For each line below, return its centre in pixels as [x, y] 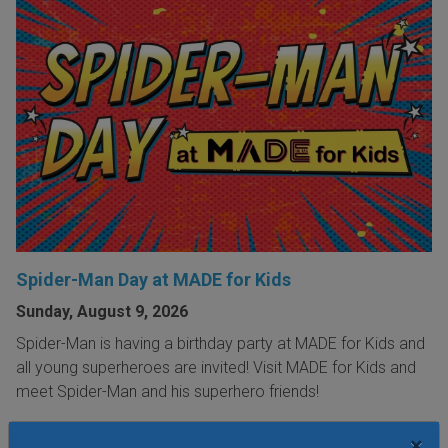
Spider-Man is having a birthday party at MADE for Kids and [220, 343]
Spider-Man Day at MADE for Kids [153, 279]
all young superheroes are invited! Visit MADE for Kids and [216, 367]
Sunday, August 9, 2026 [102, 311]
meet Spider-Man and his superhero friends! [169, 391]
